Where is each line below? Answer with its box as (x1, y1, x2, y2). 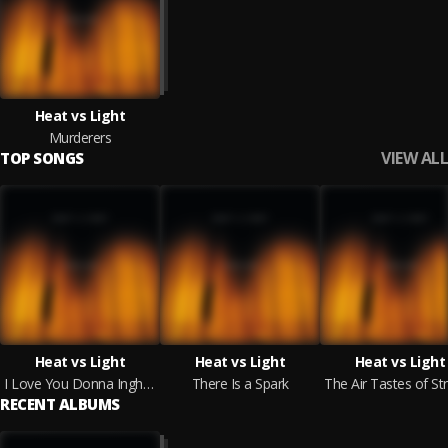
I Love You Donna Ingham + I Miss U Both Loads (142, 374, 154, 393)
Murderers (48, 128, 112, 147)
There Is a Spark (191, 374, 289, 393)
